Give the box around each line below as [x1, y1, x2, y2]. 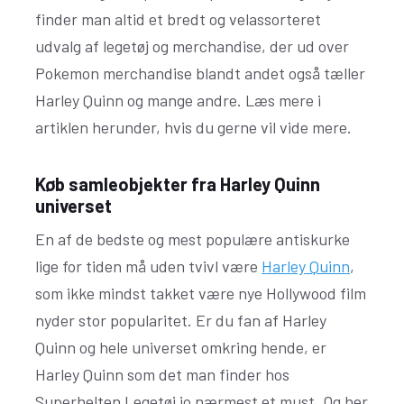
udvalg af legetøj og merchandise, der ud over [35, 36, 349, 56]
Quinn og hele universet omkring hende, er [35, 337, 326, 357]
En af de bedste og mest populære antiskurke [35, 229, 350, 249]
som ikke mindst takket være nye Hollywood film [35, 283, 366, 303]
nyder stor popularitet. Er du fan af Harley [35, 310, 326, 330]
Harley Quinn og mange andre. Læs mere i [35, 90, 321, 110]
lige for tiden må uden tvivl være [35, 256, 262, 276]
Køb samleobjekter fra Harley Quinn [35, 173, 320, 195]
